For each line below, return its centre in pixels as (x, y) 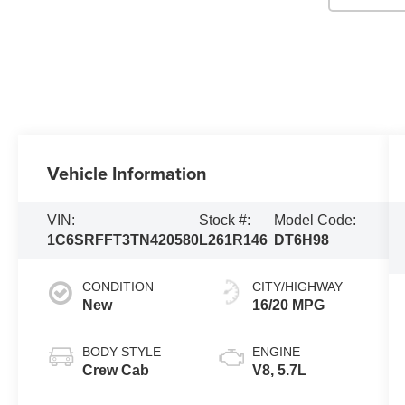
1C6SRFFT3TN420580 (123, 240)
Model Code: (315, 220)
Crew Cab (116, 370)
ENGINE (276, 351)
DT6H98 (301, 240)
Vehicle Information (127, 173)
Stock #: (225, 220)
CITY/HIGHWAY (297, 286)
